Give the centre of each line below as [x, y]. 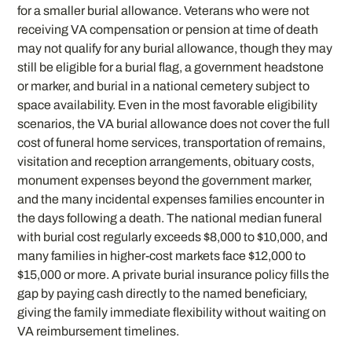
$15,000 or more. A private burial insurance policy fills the [174, 274]
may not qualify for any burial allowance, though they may [175, 48]
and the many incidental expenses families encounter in [171, 199]
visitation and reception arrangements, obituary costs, [166, 161]
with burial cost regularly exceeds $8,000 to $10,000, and [173, 236]
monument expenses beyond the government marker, [165, 180]
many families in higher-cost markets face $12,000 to [162, 255]
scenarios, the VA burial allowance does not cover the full [174, 123]
